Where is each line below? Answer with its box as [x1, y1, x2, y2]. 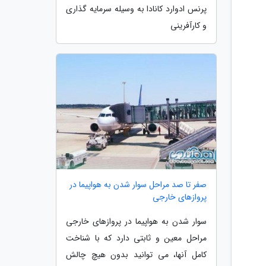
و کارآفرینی [170, 19, 207, 33]
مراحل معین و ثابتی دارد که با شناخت [66, 231, 207, 245]
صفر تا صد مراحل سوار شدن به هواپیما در [69, 178, 207, 191]
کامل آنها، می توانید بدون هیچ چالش [66, 248, 207, 261]
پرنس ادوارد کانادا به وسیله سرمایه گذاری [66, 2, 207, 16]
